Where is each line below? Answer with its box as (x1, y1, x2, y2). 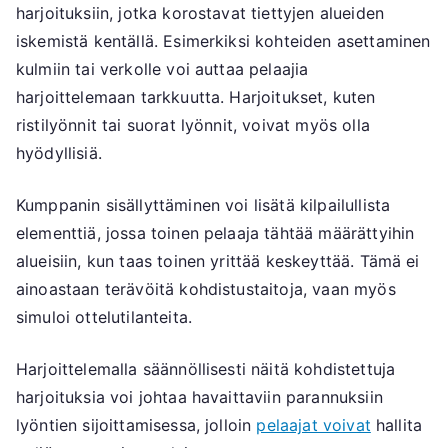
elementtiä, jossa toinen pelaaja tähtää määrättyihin (16, 223, 415, 244)
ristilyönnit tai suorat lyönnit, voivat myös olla (16, 115, 370, 136)
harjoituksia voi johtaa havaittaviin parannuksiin (16, 387, 383, 408)
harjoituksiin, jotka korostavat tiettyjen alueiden (16, 3, 385, 24)
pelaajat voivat (256, 415, 371, 436)
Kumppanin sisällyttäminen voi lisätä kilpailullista (16, 195, 391, 216)
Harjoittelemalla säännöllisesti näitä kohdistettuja (16, 359, 396, 380)
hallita (370, 415, 423, 436)
